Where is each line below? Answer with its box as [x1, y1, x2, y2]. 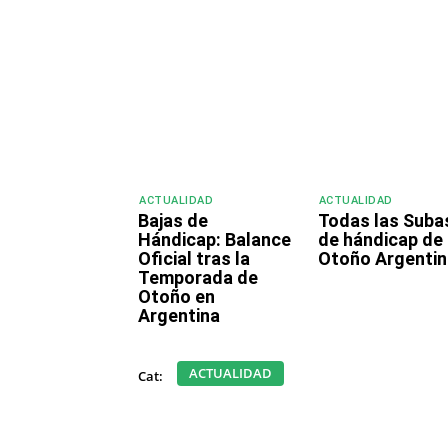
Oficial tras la [138, 248, 250, 270]
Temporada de [138, 267, 258, 289]
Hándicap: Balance [138, 229, 291, 251]
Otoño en [138, 286, 215, 308]
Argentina [138, 305, 220, 327]
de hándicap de [317, 229, 443, 251]
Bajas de [138, 210, 208, 232]
